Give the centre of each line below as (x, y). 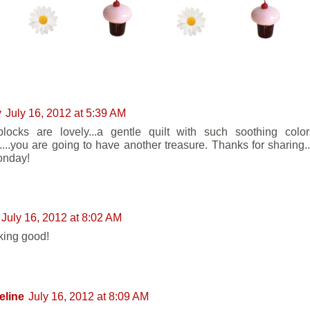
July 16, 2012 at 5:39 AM (66, 113)
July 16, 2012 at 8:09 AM (89, 296)
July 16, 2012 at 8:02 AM (62, 218)
